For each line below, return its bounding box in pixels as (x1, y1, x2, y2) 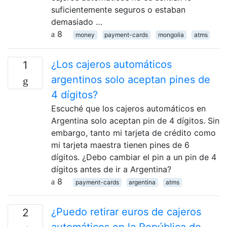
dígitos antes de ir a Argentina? (51, 164, 171, 174)
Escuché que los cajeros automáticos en (51, 103, 206, 113)
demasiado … (51, 16, 102, 27)
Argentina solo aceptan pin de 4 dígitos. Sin (51, 115, 219, 126)
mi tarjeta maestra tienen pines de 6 (51, 139, 190, 150)
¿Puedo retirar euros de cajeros (51, 205, 201, 218)
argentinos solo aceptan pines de (51, 73, 210, 86)
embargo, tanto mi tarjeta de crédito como (51, 127, 216, 138)
